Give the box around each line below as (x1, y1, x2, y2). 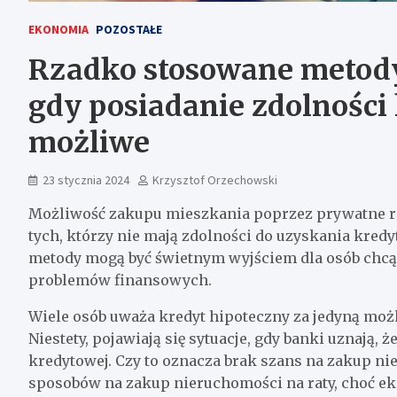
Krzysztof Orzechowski (152, 171, 277, 188)
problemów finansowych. (28, 270, 212, 289)
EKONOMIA (28, 20, 89, 37)
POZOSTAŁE (96, 20, 162, 37)
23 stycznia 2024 (43, 171, 129, 188)
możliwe (28, 124, 150, 160)
